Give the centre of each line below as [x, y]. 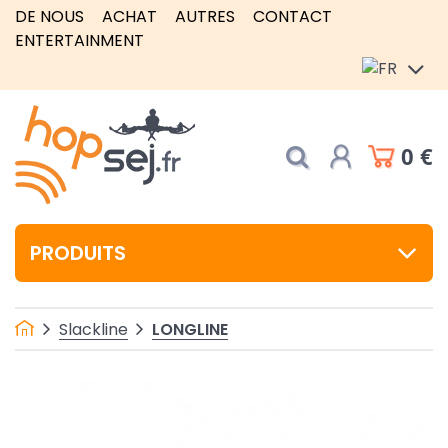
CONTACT [292, 16]
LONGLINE [190, 329]
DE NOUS [49, 16]
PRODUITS [78, 253]
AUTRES [205, 16]
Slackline [93, 329]
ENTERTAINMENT [79, 40]
